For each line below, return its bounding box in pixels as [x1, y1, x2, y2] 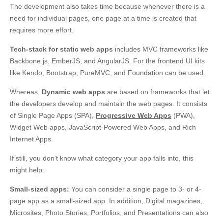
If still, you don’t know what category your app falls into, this [10, 154, 193, 163]
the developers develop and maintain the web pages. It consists [10, 100, 207, 108]
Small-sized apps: [10, 185, 69, 193]
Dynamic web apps [42, 88, 105, 96]
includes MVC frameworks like [113, 45, 208, 54]
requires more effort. [10, 26, 74, 34]
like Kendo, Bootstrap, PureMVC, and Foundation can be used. [10, 69, 205, 77]
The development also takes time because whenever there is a [10, 2, 205, 11]
